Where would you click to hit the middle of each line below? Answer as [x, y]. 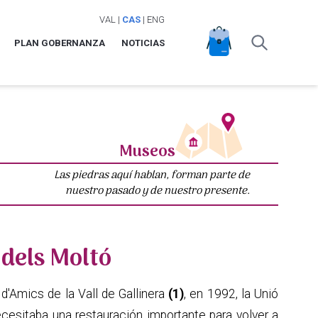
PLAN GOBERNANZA [59, 43]
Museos [147, 152]
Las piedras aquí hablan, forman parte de [152, 175]
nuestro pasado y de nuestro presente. [158, 191]
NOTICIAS [143, 43]
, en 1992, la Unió [231, 294]
